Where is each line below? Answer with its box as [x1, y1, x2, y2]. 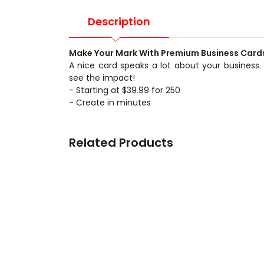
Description [88, 14, 150, 29]
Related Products [69, 134, 173, 151]
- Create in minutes [69, 96, 151, 108]
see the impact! [69, 71, 135, 84]
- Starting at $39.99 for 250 [69, 84, 180, 96]
